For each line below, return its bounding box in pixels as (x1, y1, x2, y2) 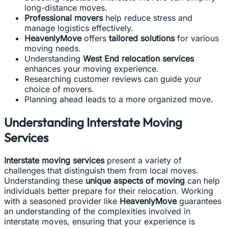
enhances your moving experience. (24, 64, 159, 74)
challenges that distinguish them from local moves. (4, 165, 198, 176)
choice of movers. (24, 84, 94, 95)
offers (81, 33, 109, 44)
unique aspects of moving (85, 176, 185, 186)
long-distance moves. (24, 3, 107, 13)
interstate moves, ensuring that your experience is (4, 216, 195, 227)
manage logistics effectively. (24, 23, 133, 34)
